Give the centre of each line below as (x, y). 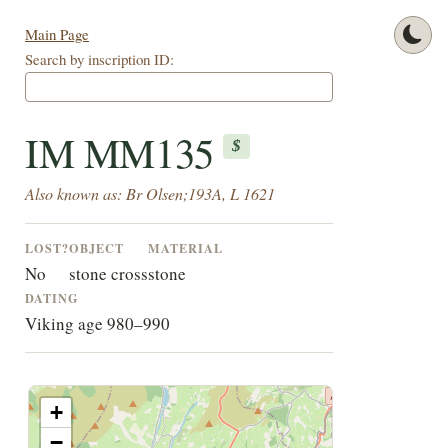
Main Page (56, 34)
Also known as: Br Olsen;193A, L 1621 (149, 194)
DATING (51, 298)
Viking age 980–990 (97, 324)
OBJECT (96, 248)
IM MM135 (124, 152)
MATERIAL (185, 248)
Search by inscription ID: (99, 59)
